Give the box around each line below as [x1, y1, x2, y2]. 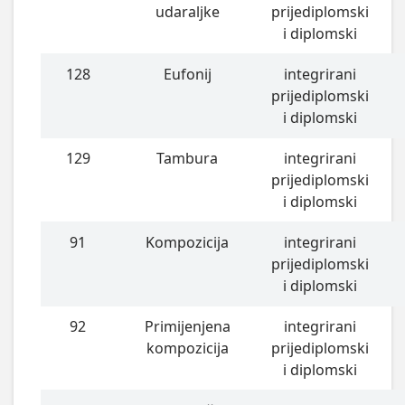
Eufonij [163, 64, 212, 85]
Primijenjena [144, 316, 231, 337]
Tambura [156, 148, 219, 169]
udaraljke [155, 2, 220, 23]
